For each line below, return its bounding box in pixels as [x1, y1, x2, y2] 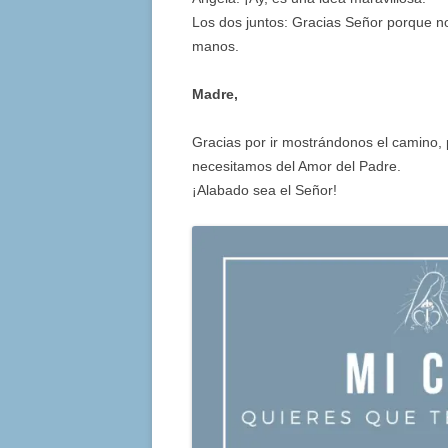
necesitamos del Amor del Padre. [192, 158, 401, 175]
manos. [192, 38, 239, 55]
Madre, [192, 86, 238, 103]
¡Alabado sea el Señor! [192, 182, 337, 199]
